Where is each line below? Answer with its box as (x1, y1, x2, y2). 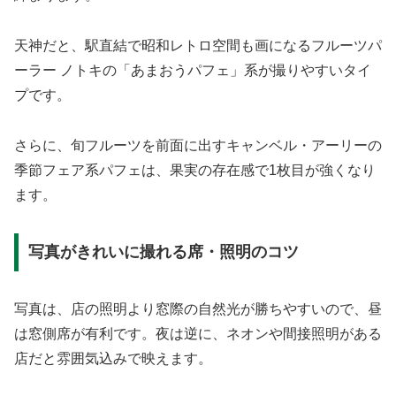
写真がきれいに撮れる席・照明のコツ (27, 243, 299, 262)
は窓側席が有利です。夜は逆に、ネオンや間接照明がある (14, 326, 382, 342)
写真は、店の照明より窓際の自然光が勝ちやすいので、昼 (14, 301, 382, 317)
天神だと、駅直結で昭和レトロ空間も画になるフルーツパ (14, 38, 382, 54)
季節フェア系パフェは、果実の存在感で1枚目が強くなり (14, 162, 376, 178)
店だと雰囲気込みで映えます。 (14, 351, 212, 367)
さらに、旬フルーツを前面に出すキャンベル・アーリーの (14, 137, 382, 153)
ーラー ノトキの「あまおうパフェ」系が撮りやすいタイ (14, 63, 371, 79)
